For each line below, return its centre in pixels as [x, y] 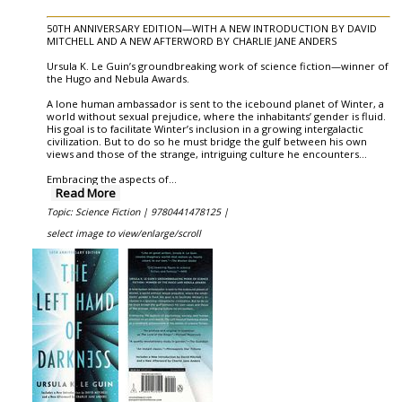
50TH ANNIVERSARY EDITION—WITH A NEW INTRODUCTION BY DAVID [212, 28]
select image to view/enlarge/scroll [124, 233]
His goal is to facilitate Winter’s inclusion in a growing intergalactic [205, 129]
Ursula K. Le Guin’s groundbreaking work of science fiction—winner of [218, 66]
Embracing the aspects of [108, 179]
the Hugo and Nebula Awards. [118, 79]
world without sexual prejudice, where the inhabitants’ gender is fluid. [216, 116]
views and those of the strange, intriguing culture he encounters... [207, 154]
